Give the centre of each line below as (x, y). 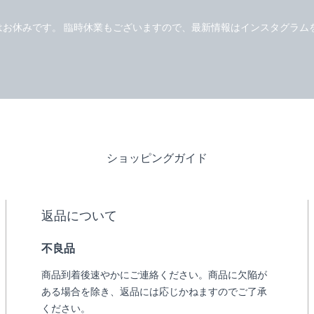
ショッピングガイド (157, 158)
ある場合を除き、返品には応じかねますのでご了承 (154, 292)
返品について (79, 216)
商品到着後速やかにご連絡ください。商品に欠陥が (154, 275)
